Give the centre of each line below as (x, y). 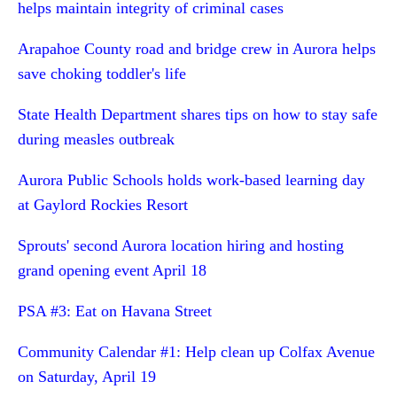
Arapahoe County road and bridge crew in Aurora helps (197, 49)
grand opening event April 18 (112, 270)
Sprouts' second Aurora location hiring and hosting (181, 245)
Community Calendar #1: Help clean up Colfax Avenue (196, 352)
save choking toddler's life (102, 74)
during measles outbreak (96, 139)
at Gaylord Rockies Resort (103, 205)
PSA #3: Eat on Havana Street (115, 311)
